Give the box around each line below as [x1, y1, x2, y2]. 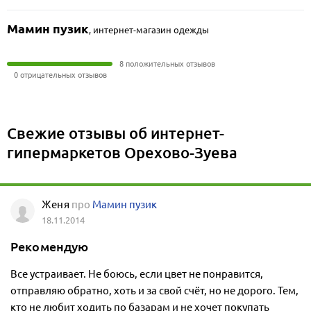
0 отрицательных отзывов [14, 70, 107, 79]
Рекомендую [10, 239, 89, 254]
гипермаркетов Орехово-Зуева [7, 143, 237, 162]
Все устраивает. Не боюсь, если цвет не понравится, [10, 268, 263, 280]
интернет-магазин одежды [93, 24, 209, 35]
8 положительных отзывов [119, 59, 215, 68]
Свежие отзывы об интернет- [7, 124, 224, 142]
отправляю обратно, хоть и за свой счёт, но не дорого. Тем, [10, 285, 299, 296]
